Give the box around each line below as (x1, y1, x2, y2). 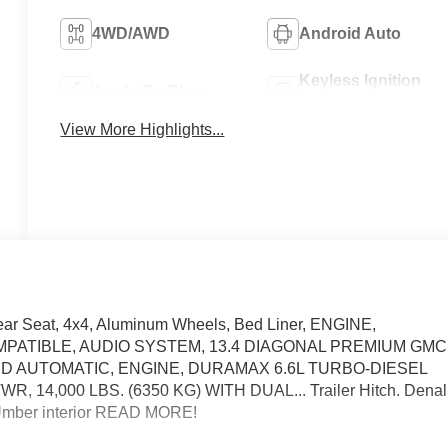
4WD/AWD (92, 24, 171, 42)
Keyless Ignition (298, 71, 421, 89)
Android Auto (298, 24, 401, 42)
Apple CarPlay (92, 82, 202, 100)
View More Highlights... (60, 121, 225, 139)
